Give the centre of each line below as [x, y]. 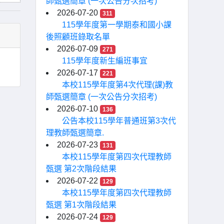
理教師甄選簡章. [75, 133]
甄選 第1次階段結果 [81, 205]
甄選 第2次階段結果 [81, 169]
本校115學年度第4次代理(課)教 [117, 85]
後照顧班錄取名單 [78, 37]
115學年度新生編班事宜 [105, 61]
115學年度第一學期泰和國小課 [117, 25]
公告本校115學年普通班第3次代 [119, 121]
